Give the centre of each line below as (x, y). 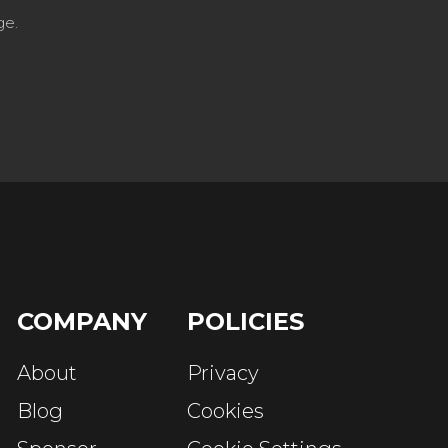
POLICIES (245, 321)
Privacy (223, 372)
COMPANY (82, 321)
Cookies (225, 410)
